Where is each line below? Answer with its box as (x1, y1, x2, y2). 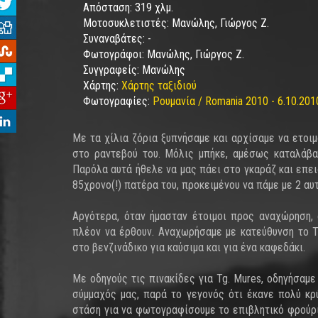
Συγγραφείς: (83, 63, 142, 77)
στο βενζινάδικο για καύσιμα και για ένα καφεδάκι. (72, 241, 305, 254)
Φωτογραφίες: (83, 94, 153, 108)
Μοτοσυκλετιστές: (83, 16, 172, 30)
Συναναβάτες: (83, 32, 148, 45)
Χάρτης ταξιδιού (121, 79, 197, 92)
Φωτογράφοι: (83, 48, 147, 61)
